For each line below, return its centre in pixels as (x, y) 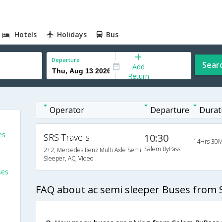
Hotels (26, 34)
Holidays (72, 34)
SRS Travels (66, 137)
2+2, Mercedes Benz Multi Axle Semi (92, 150)
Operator (67, 110)
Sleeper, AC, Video (68, 158)
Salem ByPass (163, 149)
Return (138, 76)
